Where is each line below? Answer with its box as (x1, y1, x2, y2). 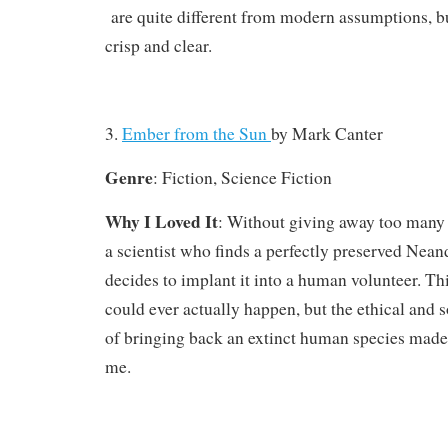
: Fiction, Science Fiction (153, 165, 332, 189)
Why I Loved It (105, 207, 218, 234)
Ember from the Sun (122, 121, 271, 145)
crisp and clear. (105, 33, 212, 57)
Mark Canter (292, 121, 383, 145)
